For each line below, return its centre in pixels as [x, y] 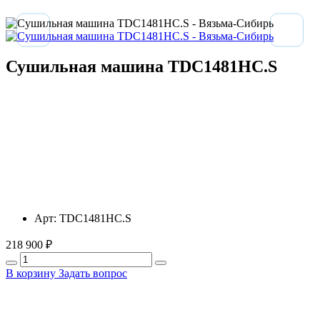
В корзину [32, 273]
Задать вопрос [93, 273]
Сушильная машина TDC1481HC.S [141, 66]
